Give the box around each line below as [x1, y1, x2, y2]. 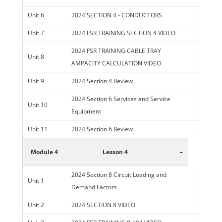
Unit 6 [27, 11, 44, 20]
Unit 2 [27, 201, 44, 210]
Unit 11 [27, 125, 48, 134]
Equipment [71, 107, 101, 116]
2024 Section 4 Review [71, 77, 133, 86]
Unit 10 [27, 101, 48, 110]
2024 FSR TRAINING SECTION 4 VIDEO [71, 29, 175, 38]
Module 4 [31, 148, 58, 157]
